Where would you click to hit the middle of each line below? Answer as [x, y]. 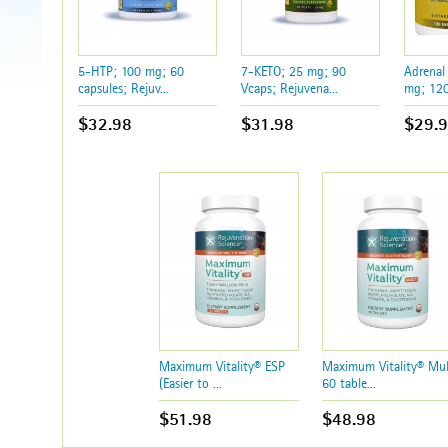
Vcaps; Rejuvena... [289, 87]
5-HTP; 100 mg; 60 [130, 70]
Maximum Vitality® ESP [222, 366]
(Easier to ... [191, 383]
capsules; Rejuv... [123, 87]
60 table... [349, 383]
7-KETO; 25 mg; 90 [293, 70]
